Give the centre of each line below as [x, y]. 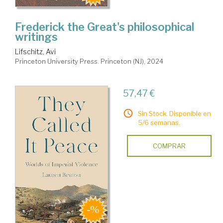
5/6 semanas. [159, 123]
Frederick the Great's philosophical [105, 27]
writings [36, 37]
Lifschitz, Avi [35, 52]
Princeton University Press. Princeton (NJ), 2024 [89, 61]
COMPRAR [169, 146]
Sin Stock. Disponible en [174, 114]
